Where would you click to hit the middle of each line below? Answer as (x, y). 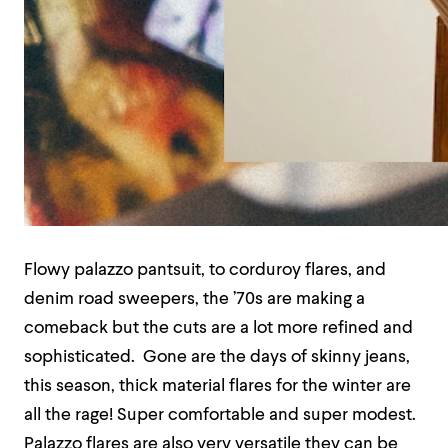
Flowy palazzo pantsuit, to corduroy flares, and (205, 270)
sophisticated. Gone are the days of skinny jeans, (217, 357)
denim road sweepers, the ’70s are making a (194, 299)
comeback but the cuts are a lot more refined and (218, 328)
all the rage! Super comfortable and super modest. (220, 415)
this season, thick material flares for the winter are (217, 386)
